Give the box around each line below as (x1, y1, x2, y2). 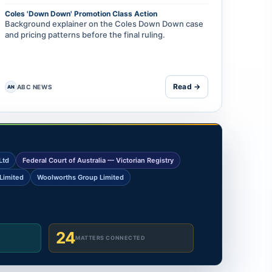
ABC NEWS (16, 83, 53, 91)
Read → (173, 82, 200, 92)
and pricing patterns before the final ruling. (4, 30, 165, 40)
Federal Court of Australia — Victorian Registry (22, 156, 174, 165)
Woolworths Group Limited (37, 173, 124, 182)
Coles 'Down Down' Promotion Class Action (4, 9, 157, 19)
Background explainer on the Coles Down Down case (4, 19, 203, 29)
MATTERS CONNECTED (75, 234, 146, 242)
